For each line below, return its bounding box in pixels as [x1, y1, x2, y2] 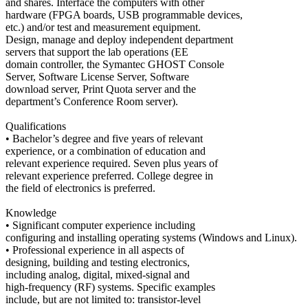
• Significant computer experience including [5, 219, 195, 231]
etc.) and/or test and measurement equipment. [5, 21, 201, 33]
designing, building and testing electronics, [5, 256, 190, 268]
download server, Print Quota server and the [5, 82, 196, 95]
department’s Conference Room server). [5, 95, 178, 107]
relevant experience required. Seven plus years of [5, 157, 218, 169]
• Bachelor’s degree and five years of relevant [5, 132, 203, 144]
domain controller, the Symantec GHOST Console [5, 58, 224, 70]
